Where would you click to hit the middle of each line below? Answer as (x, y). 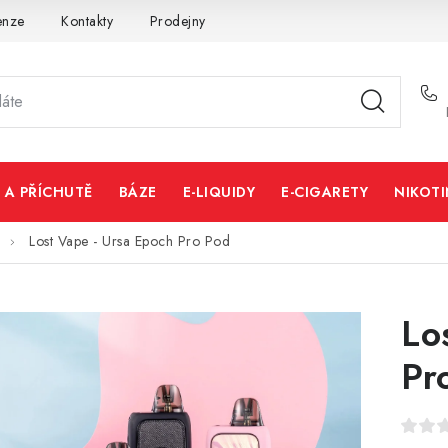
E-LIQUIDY (218, 192)
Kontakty (87, 20)
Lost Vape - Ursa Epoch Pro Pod (129, 241)
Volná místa (278, 20)
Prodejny (177, 20)
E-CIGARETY (324, 192)
